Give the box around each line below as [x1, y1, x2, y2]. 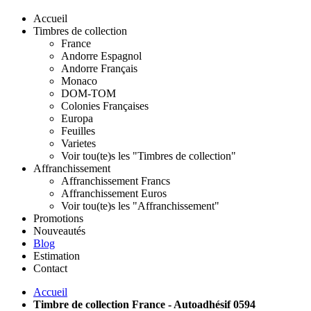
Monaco [61, 75, 97, 87]
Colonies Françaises [61, 100, 149, 112]
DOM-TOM [61, 87, 116, 99]
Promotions [33, 212, 83, 224]
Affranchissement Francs [61, 175, 170, 187]
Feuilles [61, 125, 95, 137]
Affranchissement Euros [61, 187, 167, 199]
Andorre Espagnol [61, 50, 142, 62]
